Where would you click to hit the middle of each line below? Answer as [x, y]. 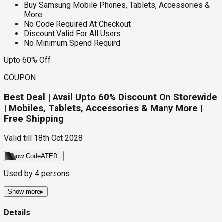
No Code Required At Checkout [77, 24]
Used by [19, 174]
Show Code [24, 156]
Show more [24, 192]
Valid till [18, 138]
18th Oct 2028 [58, 138]
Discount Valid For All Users [72, 33]
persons [55, 174]
